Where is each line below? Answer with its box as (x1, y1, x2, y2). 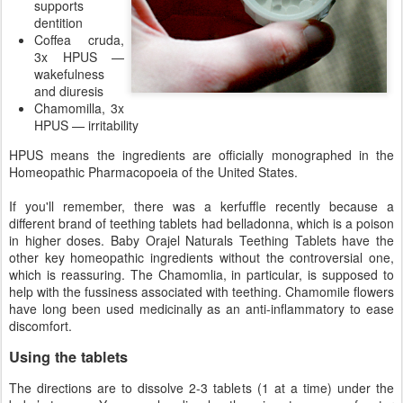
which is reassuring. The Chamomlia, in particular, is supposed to (9, 265, 394, 284)
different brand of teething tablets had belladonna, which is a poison (9, 214, 394, 233)
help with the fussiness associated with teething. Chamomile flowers (9, 282, 394, 301)
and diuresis (34, 82, 103, 101)
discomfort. (9, 317, 72, 336)
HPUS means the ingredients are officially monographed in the (9, 146, 394, 165)
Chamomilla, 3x (34, 99, 124, 118)
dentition (34, 13, 83, 32)
